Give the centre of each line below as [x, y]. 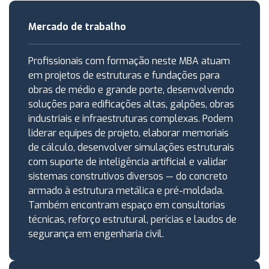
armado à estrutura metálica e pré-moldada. [126, 191]
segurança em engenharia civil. [96, 234]
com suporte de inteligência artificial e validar [128, 162]
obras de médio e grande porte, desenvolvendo [131, 90]
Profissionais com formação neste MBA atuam [129, 61]
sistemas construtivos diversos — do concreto [128, 176]
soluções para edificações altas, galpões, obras [131, 104]
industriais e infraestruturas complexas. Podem [131, 119]
